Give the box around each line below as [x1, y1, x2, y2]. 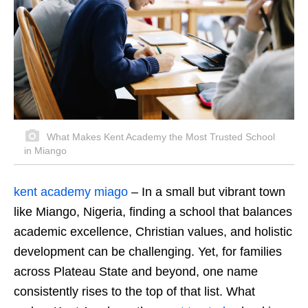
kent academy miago [14, 185, 128, 199]
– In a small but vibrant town [128, 185, 285, 199]
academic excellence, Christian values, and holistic [14, 225, 292, 239]
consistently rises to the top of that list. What [14, 285, 255, 299]
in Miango [24, 145, 67, 157]
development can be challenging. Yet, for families [14, 245, 282, 259]
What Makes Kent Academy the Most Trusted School [44, 131, 275, 143]
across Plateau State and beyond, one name [14, 265, 258, 279]
